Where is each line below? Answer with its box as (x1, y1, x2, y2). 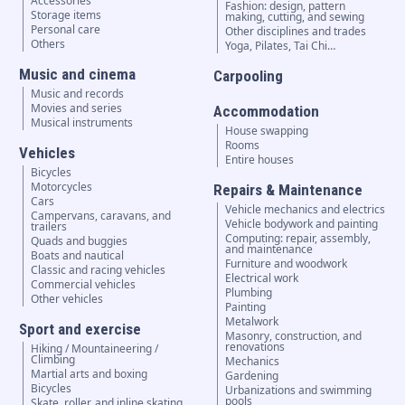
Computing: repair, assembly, (225, 231, 372, 247)
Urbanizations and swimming (225, 382, 372, 399)
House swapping (225, 123, 309, 139)
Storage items (30, 7, 101, 24)
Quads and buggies (30, 233, 127, 250)
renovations (225, 339, 286, 355)
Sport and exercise (18, 320, 141, 339)
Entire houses (225, 152, 295, 168)
